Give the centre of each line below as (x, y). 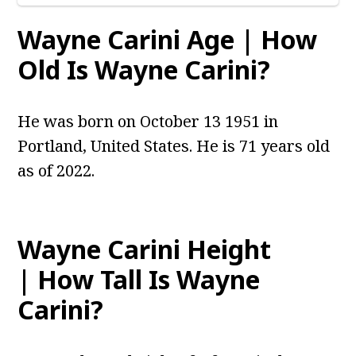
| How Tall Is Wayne (139, 280)
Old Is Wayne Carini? (144, 70)
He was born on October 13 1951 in (148, 122)
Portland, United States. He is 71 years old (174, 146)
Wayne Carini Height (145, 250)
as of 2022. (56, 171)
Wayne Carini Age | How (168, 40)
